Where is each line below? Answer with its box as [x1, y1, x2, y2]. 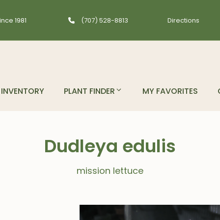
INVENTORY [1, 85, 44, 97]
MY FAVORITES [142, 85, 198, 97]
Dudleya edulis [44, 134, 176, 159]
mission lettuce [77, 165, 143, 177]
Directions [167, 15, 199, 25]
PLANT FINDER [64, 85, 115, 97]
